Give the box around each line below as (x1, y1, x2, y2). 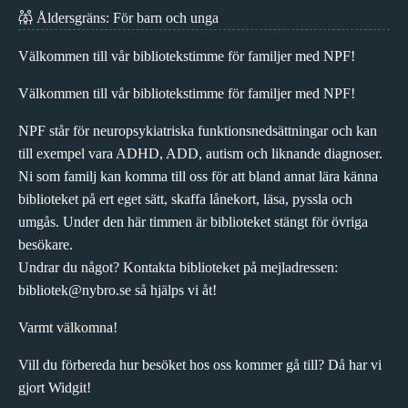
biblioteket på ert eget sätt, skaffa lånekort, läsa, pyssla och (18, 190, 352, 207)
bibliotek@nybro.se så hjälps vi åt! (18, 281, 217, 298)
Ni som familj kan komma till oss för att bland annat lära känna (18, 168, 378, 184)
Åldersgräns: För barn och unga (33, 9, 219, 25)
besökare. (18, 236, 73, 252)
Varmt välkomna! (18, 319, 117, 335)
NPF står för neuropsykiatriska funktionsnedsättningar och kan (18, 122, 377, 138)
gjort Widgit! (18, 379, 91, 395)
